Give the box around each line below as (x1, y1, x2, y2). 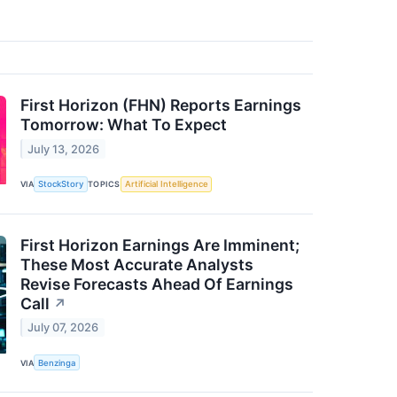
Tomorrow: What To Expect (20, 115, 227, 135)
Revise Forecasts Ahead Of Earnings (20, 274, 293, 293)
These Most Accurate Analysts (20, 254, 253, 274)
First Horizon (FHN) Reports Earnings (20, 96, 301, 115)
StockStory (38, 179, 84, 190)
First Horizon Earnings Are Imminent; (20, 235, 300, 254)
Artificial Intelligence (124, 179, 208, 190)
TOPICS (88, 179, 121, 190)
